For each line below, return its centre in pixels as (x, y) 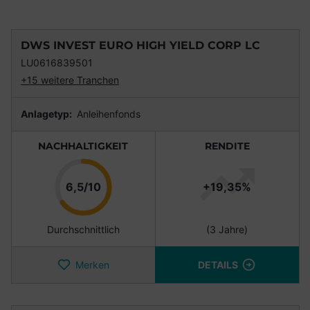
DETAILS (218, 265)
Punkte (119, 186)
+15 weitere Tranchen (70, 80)
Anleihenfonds (107, 114)
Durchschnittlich (83, 230)
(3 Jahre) (227, 230)
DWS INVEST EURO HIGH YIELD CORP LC (140, 46)
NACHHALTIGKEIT (83, 146)
